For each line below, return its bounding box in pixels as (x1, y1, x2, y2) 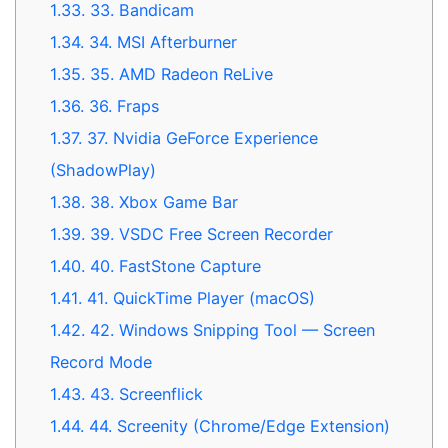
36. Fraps (84, 96, 160, 117)
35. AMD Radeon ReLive (85, 64, 274, 85)
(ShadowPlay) (50, 160, 157, 181)
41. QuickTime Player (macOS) (82, 288, 316, 309)
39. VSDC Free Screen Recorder (85, 224, 334, 245)
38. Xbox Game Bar (85, 192, 239, 213)
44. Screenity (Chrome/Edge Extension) (84, 416, 391, 437)
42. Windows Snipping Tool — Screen (85, 320, 376, 341)
